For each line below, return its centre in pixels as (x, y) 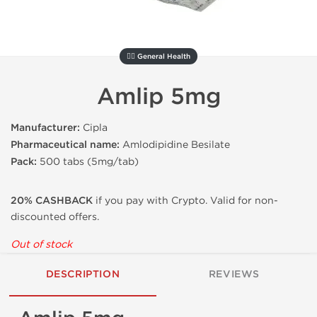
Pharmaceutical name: (65, 145)
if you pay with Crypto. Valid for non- (185, 201)
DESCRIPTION (83, 274)
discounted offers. (55, 217)
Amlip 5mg (158, 97)
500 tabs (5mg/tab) (88, 162)
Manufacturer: (45, 128)
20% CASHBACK (52, 201)
